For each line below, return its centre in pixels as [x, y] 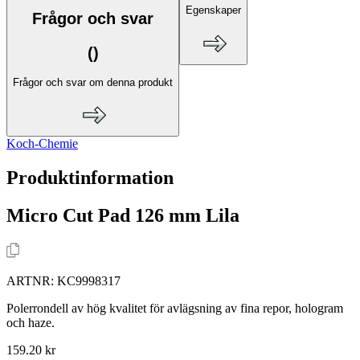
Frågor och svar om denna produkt [93, 82]
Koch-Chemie [42, 143]
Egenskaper [213, 10]
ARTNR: [32, 280]
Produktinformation [90, 177]
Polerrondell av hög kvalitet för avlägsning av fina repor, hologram [175, 308]
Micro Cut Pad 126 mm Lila [123, 215]
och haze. [31, 322]
